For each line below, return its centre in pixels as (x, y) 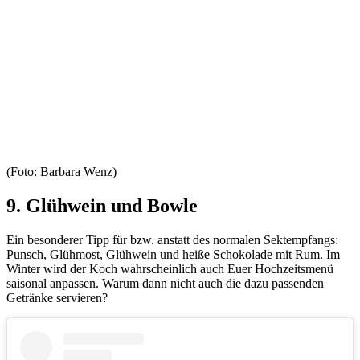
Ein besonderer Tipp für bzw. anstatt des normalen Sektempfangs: (172, 240)
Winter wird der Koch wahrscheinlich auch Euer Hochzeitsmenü (170, 269)
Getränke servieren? (57, 298)
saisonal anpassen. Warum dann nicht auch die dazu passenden (165, 284)
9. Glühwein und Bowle (102, 206)
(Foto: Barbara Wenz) (61, 172)
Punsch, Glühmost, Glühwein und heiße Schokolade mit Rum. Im (173, 255)
